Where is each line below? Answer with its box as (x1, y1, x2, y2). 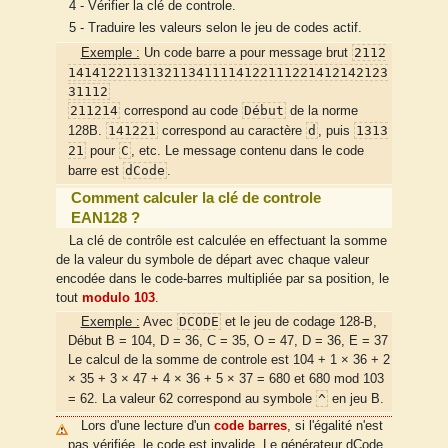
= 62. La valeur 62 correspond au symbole (68, 392, 316, 407)
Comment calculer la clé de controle (71, 189, 321, 207)
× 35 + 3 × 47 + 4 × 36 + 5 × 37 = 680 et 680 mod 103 (68, 372, 384, 387)
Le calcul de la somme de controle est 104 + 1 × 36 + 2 (68, 353, 390, 368)
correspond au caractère (158, 123, 306, 138)
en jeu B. (328, 392, 384, 407)
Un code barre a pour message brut (139, 45, 352, 60)
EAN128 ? (71, 209, 140, 227)
